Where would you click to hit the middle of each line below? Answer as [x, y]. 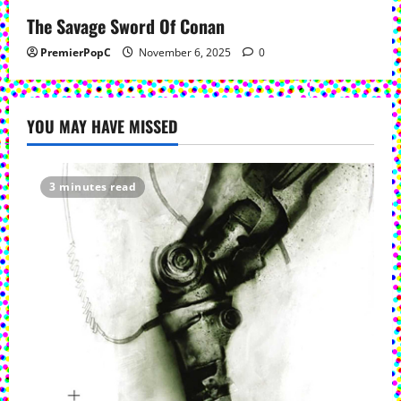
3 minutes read [93, 187]
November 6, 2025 [185, 52]
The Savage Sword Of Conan [126, 26]
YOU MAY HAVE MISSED [102, 126]
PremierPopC [76, 52]
